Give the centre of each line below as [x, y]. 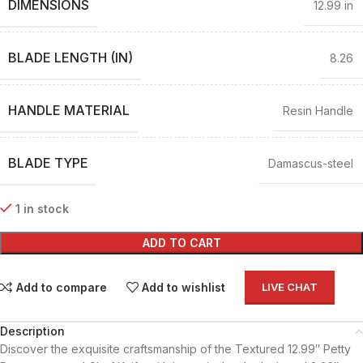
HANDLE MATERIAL [69, 110]
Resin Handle [318, 110]
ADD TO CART [181, 242]
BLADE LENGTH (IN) [70, 57]
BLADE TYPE [48, 162]
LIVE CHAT [290, 287]
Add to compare [61, 287]
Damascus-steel [311, 163]
